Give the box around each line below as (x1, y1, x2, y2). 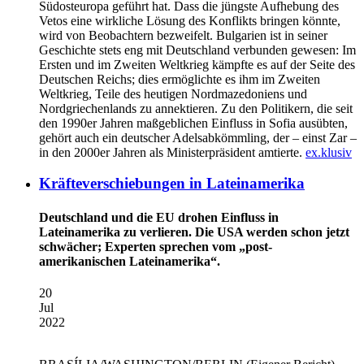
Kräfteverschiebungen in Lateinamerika (39, 175, 305, 193)
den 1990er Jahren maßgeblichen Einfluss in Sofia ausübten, (39, 115, 348, 130)
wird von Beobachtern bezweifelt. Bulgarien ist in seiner (39, 28, 327, 42)
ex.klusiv (305, 145, 352, 159)
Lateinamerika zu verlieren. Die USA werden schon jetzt (39, 224, 349, 239)
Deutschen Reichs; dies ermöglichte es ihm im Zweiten (39, 71, 320, 86)
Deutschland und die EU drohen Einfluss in (39, 210, 279, 224)
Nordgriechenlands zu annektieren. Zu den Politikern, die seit (39, 101, 353, 115)
